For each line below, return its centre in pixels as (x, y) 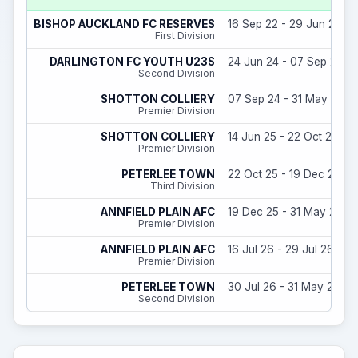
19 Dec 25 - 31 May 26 (285, 212)
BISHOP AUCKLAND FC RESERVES (124, 24)
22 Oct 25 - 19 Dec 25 (284, 174)
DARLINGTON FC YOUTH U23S (132, 62)
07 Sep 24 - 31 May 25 (286, 99)
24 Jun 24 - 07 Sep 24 (285, 62)
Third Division (183, 186)
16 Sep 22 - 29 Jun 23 (284, 24)
